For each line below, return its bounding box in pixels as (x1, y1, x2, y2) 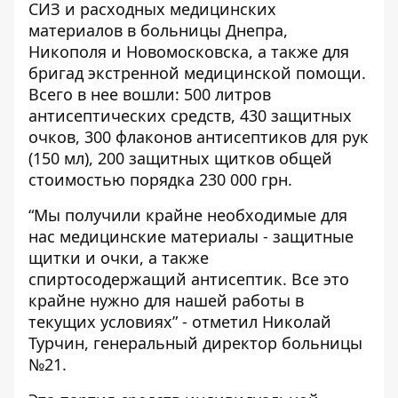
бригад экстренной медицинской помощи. (28, 62, 366, 84)
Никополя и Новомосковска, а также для (28, 41, 349, 62)
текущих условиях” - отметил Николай (28, 311, 331, 332)
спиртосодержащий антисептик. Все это (28, 268, 349, 290)
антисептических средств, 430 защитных (28, 105, 352, 126)
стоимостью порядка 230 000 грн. (28, 169, 292, 190)
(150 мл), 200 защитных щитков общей (28, 147, 332, 169)
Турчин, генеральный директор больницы (28, 332, 362, 354)
